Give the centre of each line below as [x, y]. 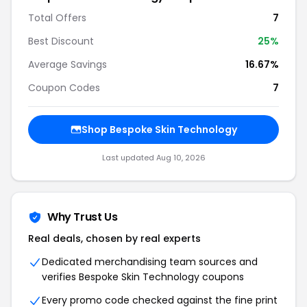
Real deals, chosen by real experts [114, 238]
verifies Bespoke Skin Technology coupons [143, 277]
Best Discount [61, 41]
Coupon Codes [64, 88]
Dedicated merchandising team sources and [150, 262]
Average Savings [67, 64]
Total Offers [57, 18]
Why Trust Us [83, 217]
